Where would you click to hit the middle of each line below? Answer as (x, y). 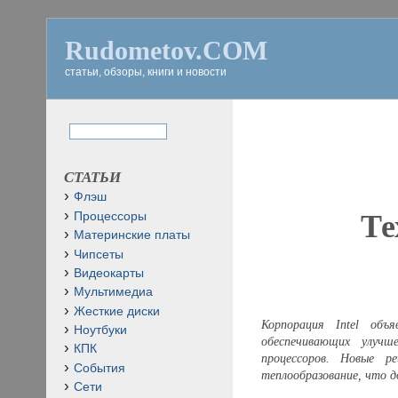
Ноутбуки (100, 330)
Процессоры (110, 216)
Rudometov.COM (166, 50)
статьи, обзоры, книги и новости (146, 72)
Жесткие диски (117, 311)
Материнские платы (132, 235)
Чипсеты (99, 254)
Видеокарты (109, 273)
